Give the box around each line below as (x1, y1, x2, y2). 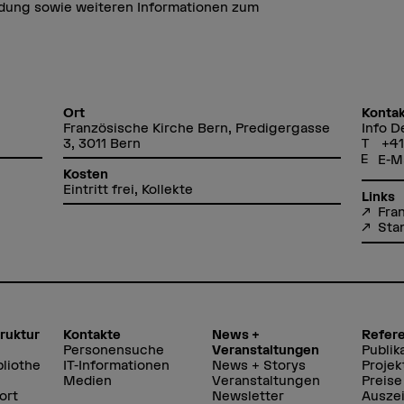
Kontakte (63, 326, 122, 343)
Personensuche (63, 342, 165, 358)
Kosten (63, 166, 109, 182)
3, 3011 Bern (63, 135, 142, 151)
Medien (63, 372, 113, 389)
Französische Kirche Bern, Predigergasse (63, 120, 331, 136)
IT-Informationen (63, 357, 170, 373)
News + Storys (212, 357, 307, 373)
